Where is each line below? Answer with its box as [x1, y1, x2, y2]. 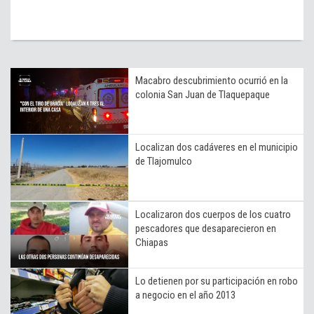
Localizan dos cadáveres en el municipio [135, 140, 298, 153]
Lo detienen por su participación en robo [135, 274, 298, 287]
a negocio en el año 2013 [135, 288, 235, 301]
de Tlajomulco [135, 154, 192, 168]
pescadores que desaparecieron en [135, 221, 276, 235]
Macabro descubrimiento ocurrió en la [135, 74, 288, 87]
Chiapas [135, 235, 168, 249]
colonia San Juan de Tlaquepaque [135, 88, 270, 101]
